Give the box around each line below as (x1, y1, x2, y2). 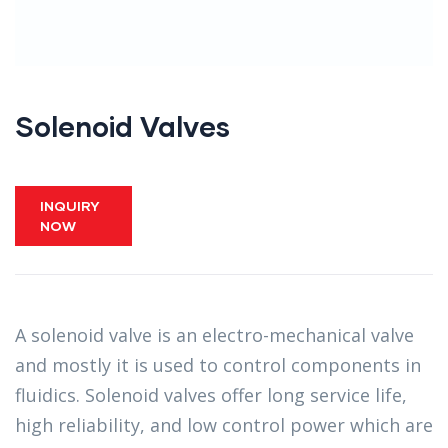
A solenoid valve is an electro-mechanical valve (15, 323, 414, 348)
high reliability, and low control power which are (15, 413, 433, 438)
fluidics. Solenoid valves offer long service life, (15, 383, 407, 408)
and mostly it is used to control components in (15, 353, 421, 378)
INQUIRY (40, 197, 100, 215)
